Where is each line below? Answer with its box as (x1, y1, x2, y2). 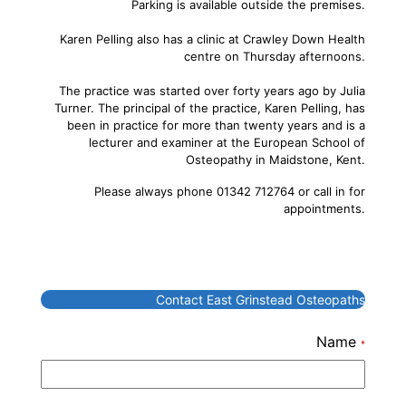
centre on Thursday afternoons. (184, 48, 365, 63)
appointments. (284, 200, 365, 216)
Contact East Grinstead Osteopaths (145, 291, 365, 307)
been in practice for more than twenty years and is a (67, 117, 365, 132)
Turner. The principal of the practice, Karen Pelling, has (54, 100, 365, 115)
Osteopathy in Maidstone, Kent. (186, 151, 365, 167)
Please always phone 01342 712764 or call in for (94, 183, 365, 198)
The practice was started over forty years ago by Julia (59, 82, 365, 98)
